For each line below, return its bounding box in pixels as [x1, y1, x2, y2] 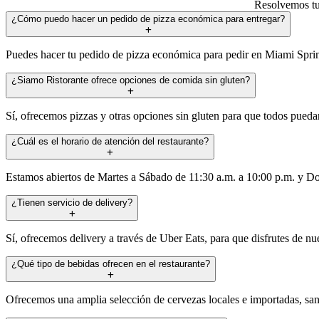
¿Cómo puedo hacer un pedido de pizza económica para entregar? [11, 13, 285, 24]
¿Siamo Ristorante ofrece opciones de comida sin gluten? [11, 74, 250, 85]
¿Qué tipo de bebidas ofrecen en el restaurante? [11, 258, 210, 269]
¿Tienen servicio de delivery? [11, 197, 132, 208]
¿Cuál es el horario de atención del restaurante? [11, 135, 209, 147]
